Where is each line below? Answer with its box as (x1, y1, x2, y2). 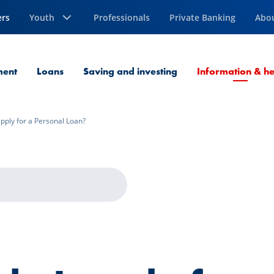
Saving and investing (83, 65, 177, 78)
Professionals (93, 11, 150, 23)
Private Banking (169, 11, 235, 23)
